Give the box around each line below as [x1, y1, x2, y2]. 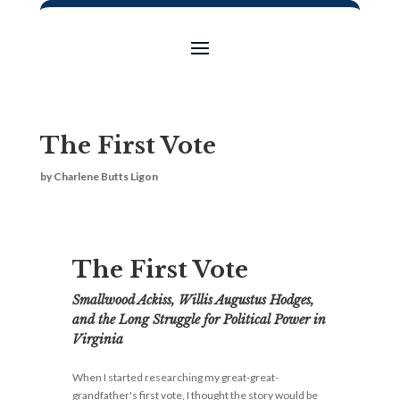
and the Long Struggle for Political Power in [71, 312, 326, 328]
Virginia [71, 331, 123, 347]
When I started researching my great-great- [71, 371, 279, 384]
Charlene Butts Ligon [53, 170, 158, 183]
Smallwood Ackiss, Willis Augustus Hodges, [71, 292, 314, 308]
